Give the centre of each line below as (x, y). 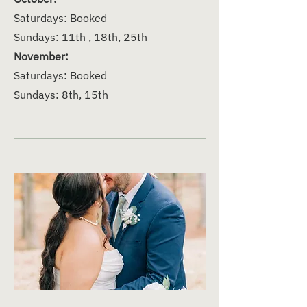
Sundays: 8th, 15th (61, 95)
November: (41, 56)
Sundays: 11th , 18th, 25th (82, 37)
